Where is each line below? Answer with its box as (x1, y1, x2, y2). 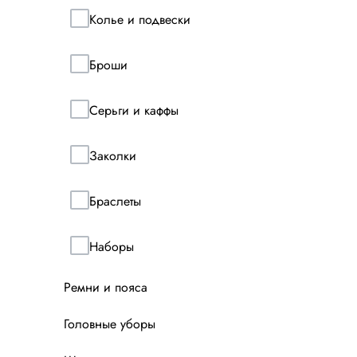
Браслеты (89, 191, 141, 210)
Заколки (89, 146, 136, 165)
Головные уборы (64, 315, 155, 334)
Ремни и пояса (64, 278, 147, 297)
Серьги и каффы (89, 100, 178, 120)
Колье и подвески (89, 10, 190, 29)
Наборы (89, 237, 134, 256)
